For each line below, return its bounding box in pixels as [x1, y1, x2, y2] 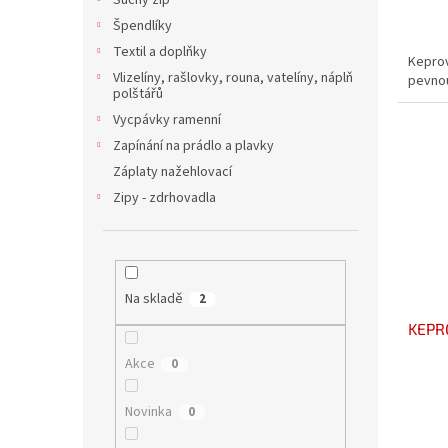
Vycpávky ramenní [113, 110, 221, 130]
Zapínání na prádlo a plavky [113, 136, 274, 156]
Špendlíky [113, 16, 172, 36]
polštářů [113, 84, 163, 104]
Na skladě [124, 288, 183, 309]
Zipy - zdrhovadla [113, 188, 216, 208]
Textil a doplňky [113, 42, 207, 62]
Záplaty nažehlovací [113, 162, 232, 182]
